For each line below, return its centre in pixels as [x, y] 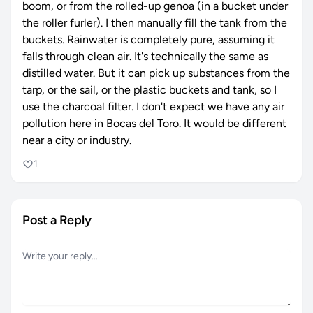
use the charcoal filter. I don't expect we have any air [153, 107]
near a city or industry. [77, 140]
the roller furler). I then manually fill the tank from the [155, 23]
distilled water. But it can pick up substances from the [156, 73]
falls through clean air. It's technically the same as [145, 56]
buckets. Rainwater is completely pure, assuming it [148, 39]
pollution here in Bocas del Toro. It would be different [154, 123]
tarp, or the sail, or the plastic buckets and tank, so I [150, 90]
